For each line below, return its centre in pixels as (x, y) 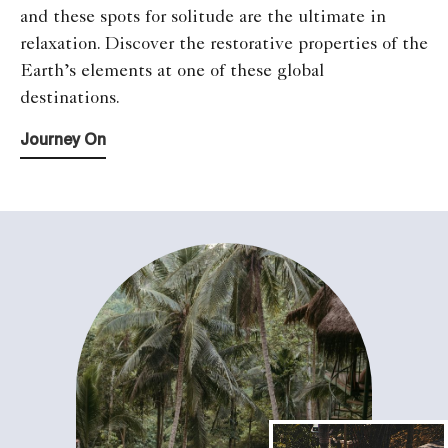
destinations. (70, 98)
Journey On (63, 140)
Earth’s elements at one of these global (172, 71)
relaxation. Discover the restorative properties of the (224, 44)
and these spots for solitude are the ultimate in (203, 17)
